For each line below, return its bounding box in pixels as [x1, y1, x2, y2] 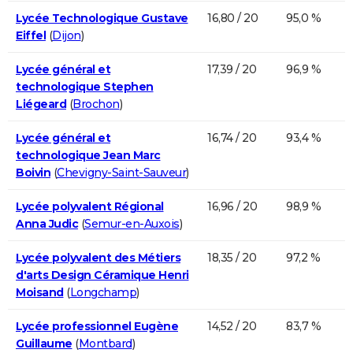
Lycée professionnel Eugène [16, 318, 178, 333]
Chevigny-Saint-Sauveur [57, 165, 186, 180]
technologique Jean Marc [16, 147, 161, 162]
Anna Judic [16, 216, 78, 231]
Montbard [78, 336, 132, 351]
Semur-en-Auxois [84, 216, 180, 231]
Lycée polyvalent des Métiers [16, 250, 180, 265]
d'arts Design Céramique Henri [16, 267, 189, 282]
